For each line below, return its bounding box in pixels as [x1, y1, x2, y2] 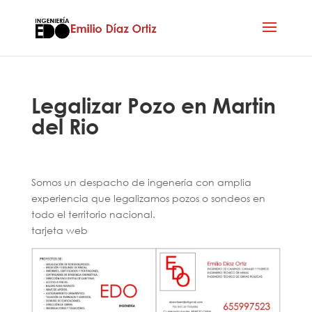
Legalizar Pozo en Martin [31, 92, 276, 118]
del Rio [31, 113, 99, 139]
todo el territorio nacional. [31, 208, 155, 221]
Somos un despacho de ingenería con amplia [31, 175, 251, 189]
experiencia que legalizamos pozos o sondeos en [31, 192, 265, 205]
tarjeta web [31, 224, 88, 237]
